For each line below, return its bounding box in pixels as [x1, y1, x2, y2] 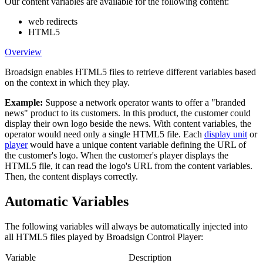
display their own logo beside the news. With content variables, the [5, 118, 251, 129]
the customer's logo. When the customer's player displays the [5, 150, 228, 160]
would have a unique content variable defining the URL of [28, 139, 246, 150]
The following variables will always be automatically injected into [5, 221, 248, 231]
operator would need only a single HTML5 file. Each [5, 129, 204, 139]
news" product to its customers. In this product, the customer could [5, 107, 251, 118]
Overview [5, 46, 42, 57]
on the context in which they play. [5, 77, 130, 87]
